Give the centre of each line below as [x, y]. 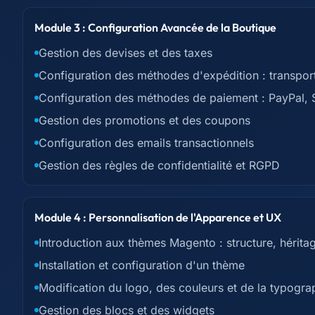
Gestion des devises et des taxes [126, 53]
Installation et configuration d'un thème [142, 265]
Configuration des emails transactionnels [146, 143]
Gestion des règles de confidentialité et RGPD [159, 165]
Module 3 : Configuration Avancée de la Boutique [155, 27]
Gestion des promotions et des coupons [144, 120]
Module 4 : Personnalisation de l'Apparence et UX [158, 217]
